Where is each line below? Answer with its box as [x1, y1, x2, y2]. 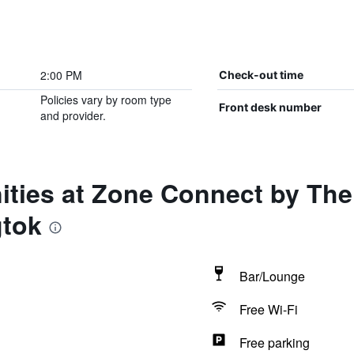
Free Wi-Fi [239, 300, 298, 318]
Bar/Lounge [239, 267, 305, 285]
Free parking [239, 333, 310, 352]
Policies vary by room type [40, 92, 171, 107]
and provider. [40, 107, 106, 123]
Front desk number [218, 100, 322, 114]
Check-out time [218, 68, 303, 81]
